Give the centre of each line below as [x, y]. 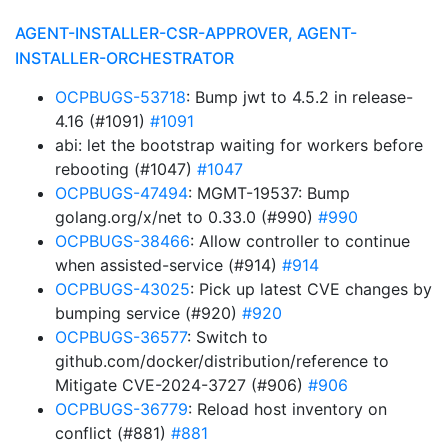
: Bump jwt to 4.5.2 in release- [299, 97]
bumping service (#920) [148, 313]
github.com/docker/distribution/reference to [222, 361]
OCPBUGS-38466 [122, 241]
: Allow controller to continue [300, 241]
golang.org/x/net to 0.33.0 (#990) [186, 217]
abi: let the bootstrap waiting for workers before [239, 145]
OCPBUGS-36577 [121, 337]
